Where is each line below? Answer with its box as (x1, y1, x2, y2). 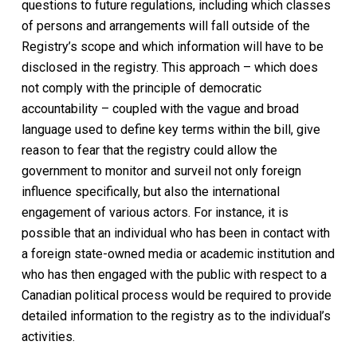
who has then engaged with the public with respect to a (21, 266, 327, 282)
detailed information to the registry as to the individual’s (21, 308, 331, 324)
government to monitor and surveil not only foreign (21, 163, 301, 178)
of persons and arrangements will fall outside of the (21, 18, 310, 33)
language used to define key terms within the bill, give (21, 121, 320, 137)
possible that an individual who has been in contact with (21, 225, 330, 241)
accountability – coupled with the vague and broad (21, 100, 299, 116)
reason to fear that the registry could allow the (21, 142, 277, 158)
